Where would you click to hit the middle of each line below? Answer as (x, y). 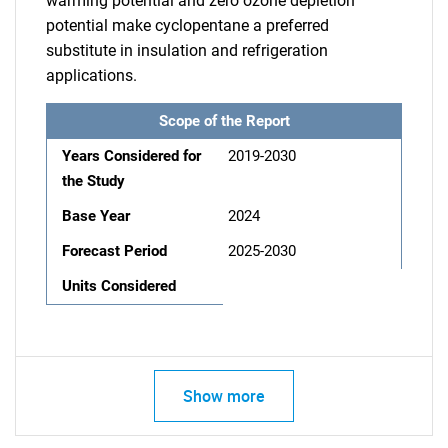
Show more (224, 395)
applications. (91, 75)
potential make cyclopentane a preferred (187, 25)
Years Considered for (131, 155)
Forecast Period (114, 250)
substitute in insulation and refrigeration (187, 50)
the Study (93, 180)
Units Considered (119, 285)
